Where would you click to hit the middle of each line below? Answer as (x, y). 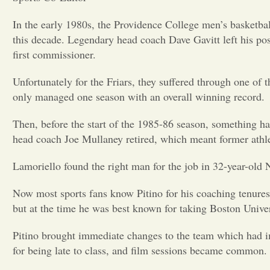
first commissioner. (54, 54)
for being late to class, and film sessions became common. (140, 250)
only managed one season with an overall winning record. (139, 96)
